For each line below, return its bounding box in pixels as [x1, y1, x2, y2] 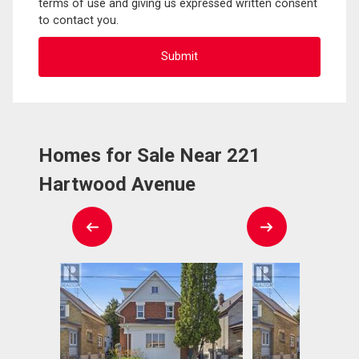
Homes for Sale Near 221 [38, 143, 260, 167]
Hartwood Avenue [38, 172, 196, 196]
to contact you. [38, 13, 119, 27]
